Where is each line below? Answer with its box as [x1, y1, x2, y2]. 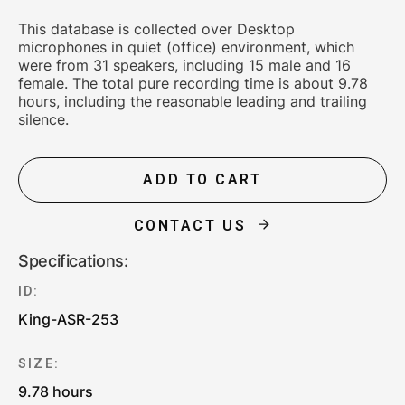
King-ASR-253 [18, 310, 118, 328]
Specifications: [18, 251, 128, 270]
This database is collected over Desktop [18, 20, 295, 38]
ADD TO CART [143, 171, 262, 188]
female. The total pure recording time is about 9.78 [18, 74, 368, 92]
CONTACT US [133, 217, 247, 234]
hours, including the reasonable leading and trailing [18, 92, 367, 110]
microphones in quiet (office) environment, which [18, 38, 354, 56]
